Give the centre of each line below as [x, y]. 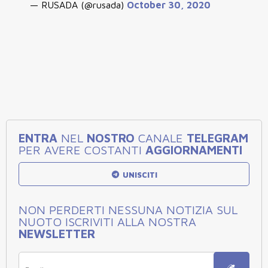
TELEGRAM [217, 138]
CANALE [161, 138]
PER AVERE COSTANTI [82, 150]
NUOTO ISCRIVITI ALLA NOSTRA [107, 221]
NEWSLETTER [57, 233]
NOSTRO [111, 138]
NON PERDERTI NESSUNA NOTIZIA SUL [128, 209]
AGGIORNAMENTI [194, 150]
